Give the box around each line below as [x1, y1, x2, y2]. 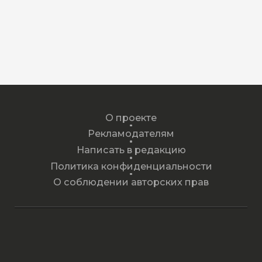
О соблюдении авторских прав [53, 176, 209, 188]
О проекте [105, 111, 157, 123]
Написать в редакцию [76, 143, 186, 156]
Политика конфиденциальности [50, 160, 212, 172]
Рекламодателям [88, 127, 174, 140]
